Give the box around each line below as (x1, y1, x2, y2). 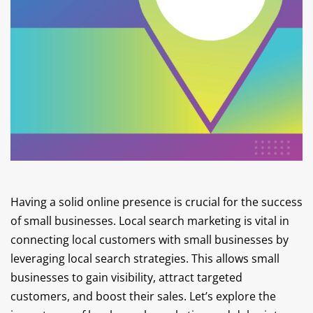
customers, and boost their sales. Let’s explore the (10, 289, 276, 304)
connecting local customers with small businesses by (10, 232, 289, 247)
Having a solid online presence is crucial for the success (10, 194, 303, 210)
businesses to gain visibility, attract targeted (10, 270, 242, 285)
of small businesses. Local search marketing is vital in (10, 213, 289, 228)
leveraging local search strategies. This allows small (10, 251, 279, 266)
